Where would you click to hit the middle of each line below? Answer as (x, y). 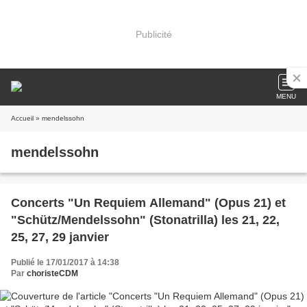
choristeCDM (52, 273)
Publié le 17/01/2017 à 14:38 (65, 262)
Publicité (153, 34)
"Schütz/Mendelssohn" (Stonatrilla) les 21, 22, (145, 220)
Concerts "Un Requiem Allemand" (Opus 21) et (148, 203)
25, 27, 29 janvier (60, 237)
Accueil (22, 118)
